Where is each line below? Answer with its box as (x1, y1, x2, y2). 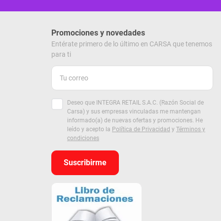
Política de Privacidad (112, 126, 170, 133)
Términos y (176, 126, 205, 133)
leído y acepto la (67, 126, 112, 133)
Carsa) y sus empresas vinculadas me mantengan (67, 108, 201, 115)
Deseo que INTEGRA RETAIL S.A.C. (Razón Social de (67, 99, 204, 107)
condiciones (67, 135, 99, 142)
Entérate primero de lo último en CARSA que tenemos (51, 40, 212, 48)
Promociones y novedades (51, 28, 145, 38)
